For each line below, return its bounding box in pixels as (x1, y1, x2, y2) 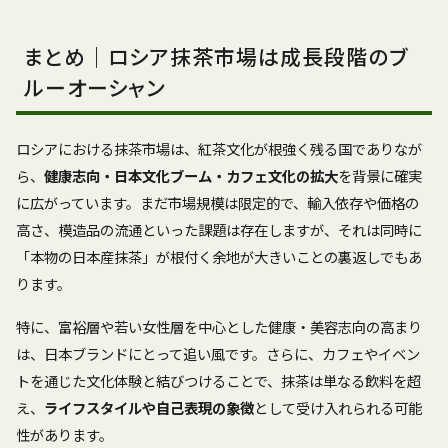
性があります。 (16, 424, 113, 446)
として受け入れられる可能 (254, 397, 422, 419)
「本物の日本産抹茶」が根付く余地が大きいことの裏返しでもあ (16, 246, 422, 268)
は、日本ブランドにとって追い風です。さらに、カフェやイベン (16, 343, 420, 365)
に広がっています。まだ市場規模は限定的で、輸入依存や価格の (16, 192, 419, 214)
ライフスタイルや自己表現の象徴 (44, 397, 254, 419)
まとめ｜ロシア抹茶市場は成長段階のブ (24, 40, 408, 71)
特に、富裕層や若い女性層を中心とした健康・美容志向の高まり (16, 316, 422, 338)
